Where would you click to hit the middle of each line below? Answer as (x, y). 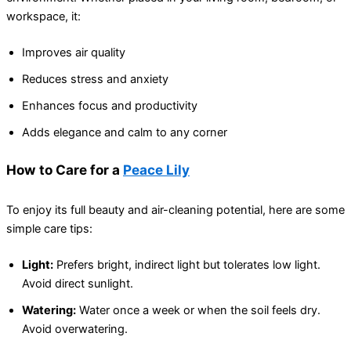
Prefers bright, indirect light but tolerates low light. (187, 264)
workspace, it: (43, 16)
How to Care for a (65, 169)
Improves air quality (74, 52)
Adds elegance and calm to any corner (125, 132)
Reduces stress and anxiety (95, 79)
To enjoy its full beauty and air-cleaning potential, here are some (175, 210)
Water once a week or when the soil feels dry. (198, 310)
